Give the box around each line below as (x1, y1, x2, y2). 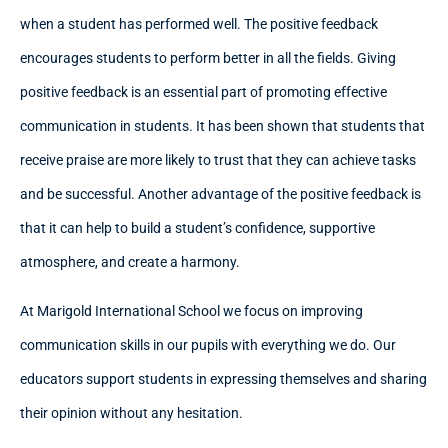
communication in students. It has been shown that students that (20, 118, 425, 135)
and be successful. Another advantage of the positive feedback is (20, 186, 421, 203)
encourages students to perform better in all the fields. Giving (20, 50, 396, 67)
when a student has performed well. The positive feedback (20, 16, 378, 33)
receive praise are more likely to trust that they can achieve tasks (20, 152, 416, 169)
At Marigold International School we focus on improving (20, 302, 363, 319)
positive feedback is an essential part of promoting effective (20, 84, 387, 101)
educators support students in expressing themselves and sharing (20, 370, 427, 387)
